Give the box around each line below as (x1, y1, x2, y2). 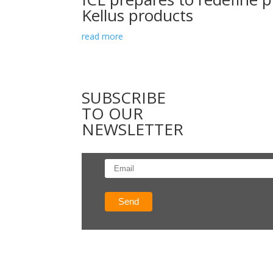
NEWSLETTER (82, 118, 184, 141)
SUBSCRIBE (82, 87, 166, 109)
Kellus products (82, 4, 194, 26)
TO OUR (82, 102, 144, 125)
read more (82, 30, 124, 42)
